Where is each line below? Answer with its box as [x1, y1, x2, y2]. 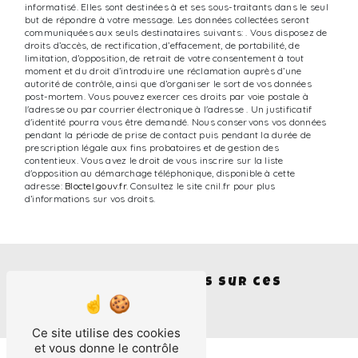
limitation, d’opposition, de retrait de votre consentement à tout [25, 52, 304, 65]
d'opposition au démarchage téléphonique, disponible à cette [25, 167, 296, 180]
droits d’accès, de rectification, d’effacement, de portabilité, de [25, 39, 300, 52]
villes [59, 292, 109, 305]
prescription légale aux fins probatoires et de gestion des [25, 141, 279, 154]
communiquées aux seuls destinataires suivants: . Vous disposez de [25, 26, 328, 39]
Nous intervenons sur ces [59, 276, 282, 290]
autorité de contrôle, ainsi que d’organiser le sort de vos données [25, 78, 312, 90]
